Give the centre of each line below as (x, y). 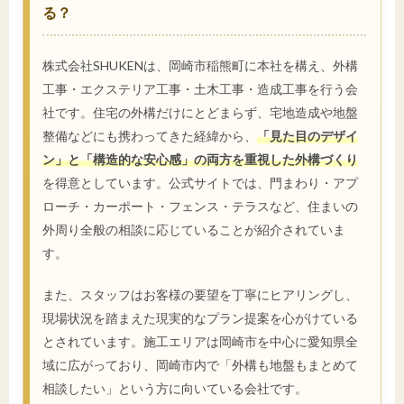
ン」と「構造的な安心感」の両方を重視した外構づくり (200, 159)
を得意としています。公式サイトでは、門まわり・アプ (200, 182)
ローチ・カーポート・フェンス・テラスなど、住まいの (200, 206)
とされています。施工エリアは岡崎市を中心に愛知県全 (200, 341)
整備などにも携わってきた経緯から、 (150, 135)
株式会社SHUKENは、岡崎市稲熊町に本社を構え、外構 (200, 65)
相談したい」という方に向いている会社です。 (175, 388)
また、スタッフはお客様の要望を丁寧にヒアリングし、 (200, 294)
